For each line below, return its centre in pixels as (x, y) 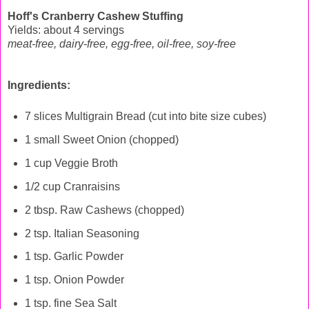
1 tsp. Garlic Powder (74, 257)
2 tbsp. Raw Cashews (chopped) (104, 210)
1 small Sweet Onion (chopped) (103, 140)
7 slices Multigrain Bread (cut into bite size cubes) (145, 117)
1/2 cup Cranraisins (72, 186)
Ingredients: (39, 86)
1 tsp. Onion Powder (74, 280)
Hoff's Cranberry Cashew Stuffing (96, 17)
